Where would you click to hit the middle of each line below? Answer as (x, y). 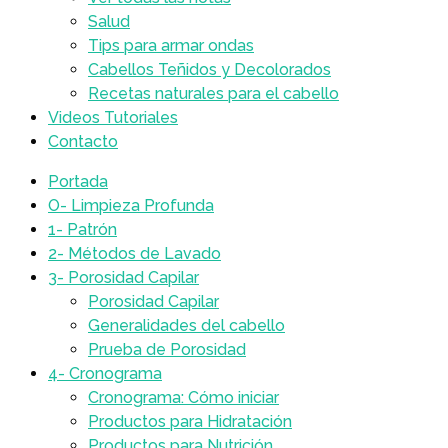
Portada (78, 181)
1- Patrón (82, 229)
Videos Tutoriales (113, 117)
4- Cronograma (105, 373)
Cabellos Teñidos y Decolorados (209, 69)
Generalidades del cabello (186, 325)
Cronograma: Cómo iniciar (183, 397)
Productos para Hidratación (190, 421)
